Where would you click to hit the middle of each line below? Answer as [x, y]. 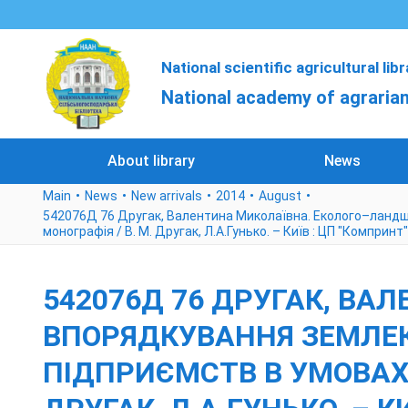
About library [151, 161]
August [280, 196]
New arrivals [167, 196]
